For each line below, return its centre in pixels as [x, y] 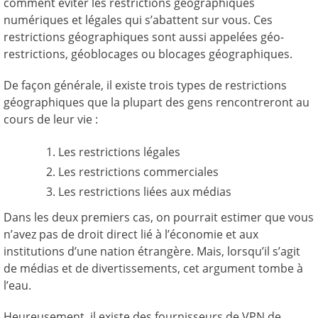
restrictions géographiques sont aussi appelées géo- [144, 37]
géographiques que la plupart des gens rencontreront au [157, 102]
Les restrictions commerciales [138, 172]
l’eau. [17, 285]
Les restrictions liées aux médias [145, 192]
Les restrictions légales [119, 152]
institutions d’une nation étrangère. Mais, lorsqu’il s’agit [152, 251]
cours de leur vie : [51, 119]
